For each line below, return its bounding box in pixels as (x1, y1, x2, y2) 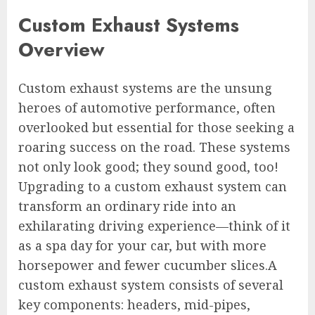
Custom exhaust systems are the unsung (18, 79, 272, 96)
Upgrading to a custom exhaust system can (18, 177, 287, 195)
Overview (18, 36, 105, 64)
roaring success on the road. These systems (18, 138, 290, 155)
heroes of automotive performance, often (18, 98, 276, 116)
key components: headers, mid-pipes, (18, 295, 250, 313)
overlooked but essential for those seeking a (18, 118, 295, 136)
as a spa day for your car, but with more (18, 236, 266, 254)
